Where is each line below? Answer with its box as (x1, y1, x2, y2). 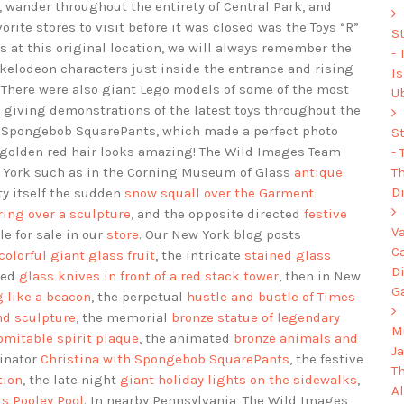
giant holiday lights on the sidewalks (120, 372, 357, 389)
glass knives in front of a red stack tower (19, 268, 279, 285)
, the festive (289, 351, 363, 368)
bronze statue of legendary (171, 309, 340, 326)
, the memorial (76, 309, 171, 326)
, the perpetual (91, 289, 187, 306)
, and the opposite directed (131, 206, 304, 223)
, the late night (23, 372, 120, 389)
